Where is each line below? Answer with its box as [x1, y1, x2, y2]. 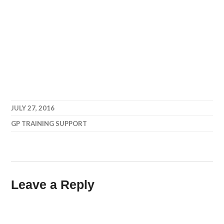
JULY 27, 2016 [11, 104, 55, 112]
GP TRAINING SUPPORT [11, 119, 87, 127]
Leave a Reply [11, 177, 95, 191]
